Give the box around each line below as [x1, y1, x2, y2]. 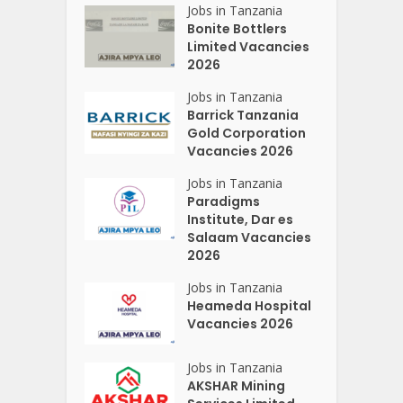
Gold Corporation [187, 123, 307, 142]
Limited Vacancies [187, 37, 310, 56]
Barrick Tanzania [187, 105, 300, 124]
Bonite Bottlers [187, 19, 288, 38]
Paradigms [187, 192, 261, 210]
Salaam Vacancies [187, 228, 312, 246]
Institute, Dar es [187, 210, 294, 228]
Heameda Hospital [187, 296, 312, 315]
